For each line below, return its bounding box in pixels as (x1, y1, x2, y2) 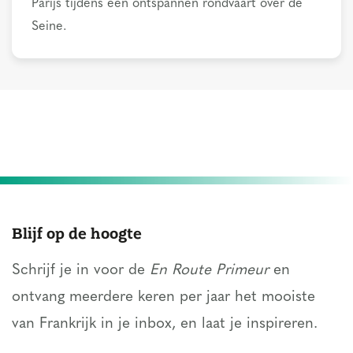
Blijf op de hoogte (12, 221, 142, 243)
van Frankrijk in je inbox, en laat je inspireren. (12, 316, 318, 332)
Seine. (32, 20, 66, 33)
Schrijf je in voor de (12, 262, 150, 278)
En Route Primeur (150, 262, 269, 278)
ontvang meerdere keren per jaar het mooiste (12, 289, 315, 305)
